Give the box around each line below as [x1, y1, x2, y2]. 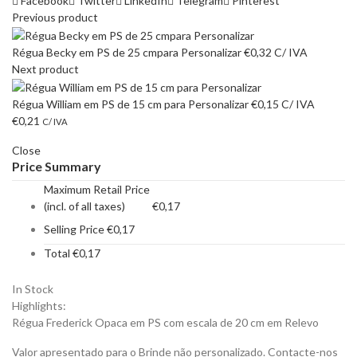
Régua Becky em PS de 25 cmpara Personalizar [12, 45, 244, 59]
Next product [12, 61, 79, 76]
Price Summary [12, 158, 101, 174]
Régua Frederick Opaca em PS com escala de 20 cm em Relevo [12, 315, 319, 329]
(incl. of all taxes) [44, 198, 125, 213]
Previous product [12, 10, 98, 24]
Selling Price [44, 222, 104, 236]
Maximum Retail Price [44, 182, 150, 196]
